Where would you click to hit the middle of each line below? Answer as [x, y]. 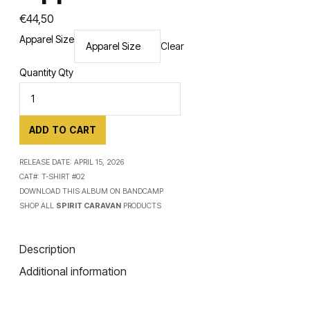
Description [48, 249]
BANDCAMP [143, 191]
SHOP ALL [38, 206]
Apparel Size [47, 39]
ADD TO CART [63, 130]
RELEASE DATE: [47, 162]
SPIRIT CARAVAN [89, 206]
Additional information [73, 272]
